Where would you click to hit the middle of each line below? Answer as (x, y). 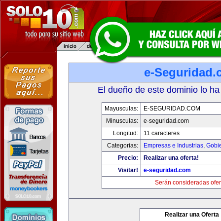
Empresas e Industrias (173, 146)
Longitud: (126, 133)
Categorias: (123, 146)
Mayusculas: (121, 109)
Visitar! (128, 170)
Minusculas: (122, 121)
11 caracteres (162, 133)
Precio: (128, 158)
